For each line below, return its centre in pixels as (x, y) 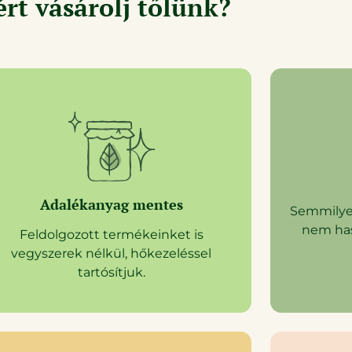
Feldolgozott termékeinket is (111, 234)
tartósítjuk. (111, 272)
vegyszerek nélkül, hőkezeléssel (112, 253)
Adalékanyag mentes (111, 204)
